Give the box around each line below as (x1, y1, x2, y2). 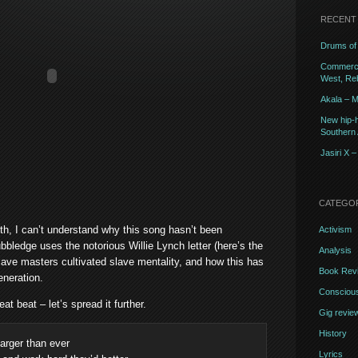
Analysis (318, 245, 352, 255)
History (318, 328, 347, 338)
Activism (318, 225, 352, 234)
